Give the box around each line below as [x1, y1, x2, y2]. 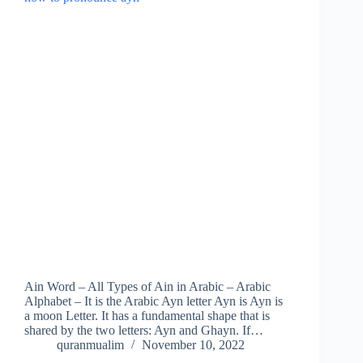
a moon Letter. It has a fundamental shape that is [24, 309, 270, 323]
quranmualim [57, 338, 124, 352]
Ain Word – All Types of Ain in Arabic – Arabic [24, 280, 271, 294]
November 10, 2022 [142, 338, 245, 352]
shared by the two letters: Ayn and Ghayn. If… [24, 323, 263, 338]
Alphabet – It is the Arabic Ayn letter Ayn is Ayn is [24, 294, 283, 309]
